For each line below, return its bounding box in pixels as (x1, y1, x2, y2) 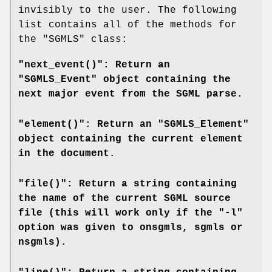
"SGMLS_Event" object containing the (18, 73, 231, 85)
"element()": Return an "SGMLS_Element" (18, 118, 249, 130)
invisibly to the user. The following (18, 4, 237, 16)
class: (85, 33, 127, 45)
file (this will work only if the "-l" (18, 207, 243, 219)
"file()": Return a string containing (18, 178, 237, 189)
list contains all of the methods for (18, 19, 237, 30)
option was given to (18, 222, 140, 233)
